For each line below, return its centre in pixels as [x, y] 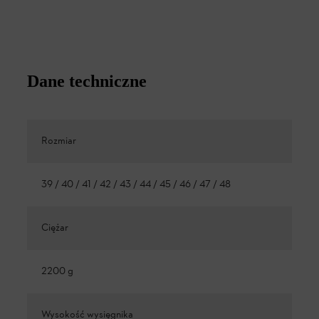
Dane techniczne [87, 81]
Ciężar [55, 228]
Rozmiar [59, 141]
